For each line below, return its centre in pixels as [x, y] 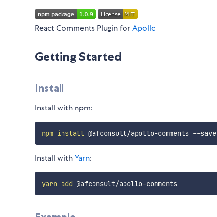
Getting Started [78, 57]
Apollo [144, 28]
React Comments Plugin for [84, 28]
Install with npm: [64, 108]
